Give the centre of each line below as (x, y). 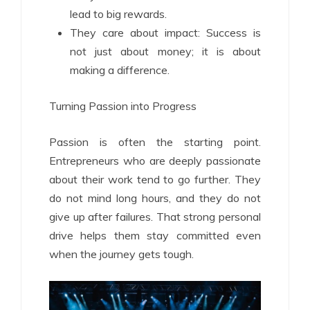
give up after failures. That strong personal (155, 217)
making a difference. (120, 70)
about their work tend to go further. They (155, 179)
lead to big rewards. (118, 14)
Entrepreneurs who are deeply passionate (155, 161)
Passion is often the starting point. (155, 142)
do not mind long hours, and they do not (155, 198)
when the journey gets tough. (121, 254)
